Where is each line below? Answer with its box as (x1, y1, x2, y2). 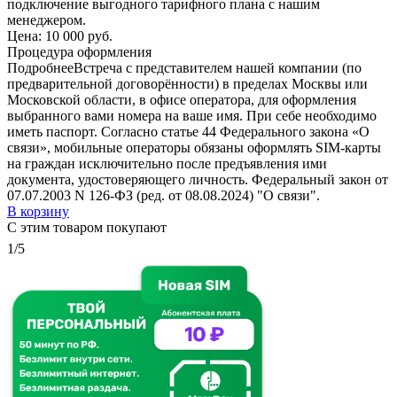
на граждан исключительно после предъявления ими (7, 155, 327, 171)
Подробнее (7, 59, 74, 75)
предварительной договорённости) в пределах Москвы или (7, 75, 368, 91)
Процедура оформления (7, 43, 152, 59)
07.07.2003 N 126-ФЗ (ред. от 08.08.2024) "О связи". (7, 187, 320, 203)
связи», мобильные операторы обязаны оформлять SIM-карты (7, 139, 381, 155)
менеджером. (7, 12, 86, 27)
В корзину (7, 203, 69, 219)
